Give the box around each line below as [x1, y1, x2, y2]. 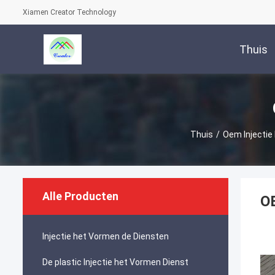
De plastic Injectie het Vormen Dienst [42, 257, 188, 267]
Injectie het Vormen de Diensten [42, 231, 169, 241]
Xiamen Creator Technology [23, 8, 116, 17]
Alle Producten [42, 190, 118, 203]
